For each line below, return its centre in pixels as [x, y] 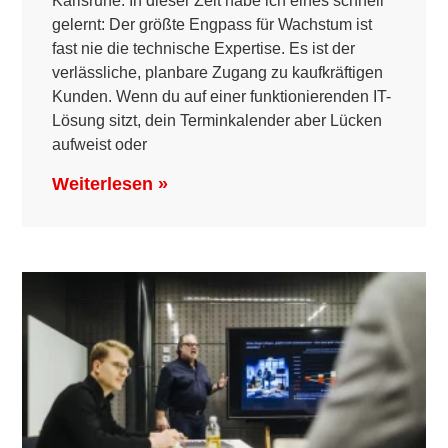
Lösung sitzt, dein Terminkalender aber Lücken [217, 120]
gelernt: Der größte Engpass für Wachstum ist [212, 24]
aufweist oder [100, 144]
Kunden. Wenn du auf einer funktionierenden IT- [222, 96]
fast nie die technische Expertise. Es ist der [204, 48]
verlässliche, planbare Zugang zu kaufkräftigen [218, 72]
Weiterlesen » [110, 183]
